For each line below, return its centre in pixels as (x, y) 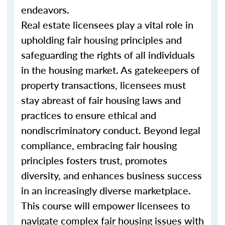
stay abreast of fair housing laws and (101, 100)
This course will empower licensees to (105, 205)
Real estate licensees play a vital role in (107, 25)
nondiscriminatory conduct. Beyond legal (111, 130)
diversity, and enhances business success (111, 175)
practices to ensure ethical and (89, 115)
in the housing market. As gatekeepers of (110, 70)
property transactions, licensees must (103, 85)
